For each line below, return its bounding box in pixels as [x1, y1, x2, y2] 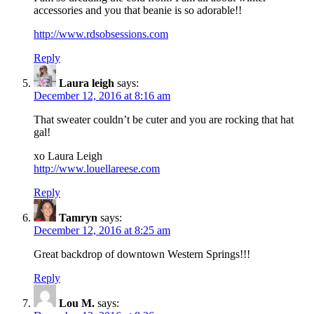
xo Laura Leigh [34, 149, 102, 162]
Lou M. [59, 296, 95, 309]
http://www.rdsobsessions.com [34, 27, 168, 40]
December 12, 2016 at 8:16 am [34, 89, 170, 102]
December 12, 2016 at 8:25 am [34, 224, 170, 236]
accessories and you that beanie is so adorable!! [34, 4, 242, 16]
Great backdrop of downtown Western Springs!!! [34, 247, 250, 260]
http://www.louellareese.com [34, 162, 160, 175]
